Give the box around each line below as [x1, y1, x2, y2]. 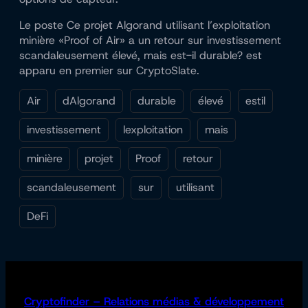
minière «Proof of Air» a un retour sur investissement [19, 33, 281, 48]
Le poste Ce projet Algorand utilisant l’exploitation [19, 18, 270, 33]
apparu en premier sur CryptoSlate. [19, 63, 199, 78]
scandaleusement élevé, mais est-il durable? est [19, 48, 262, 63]
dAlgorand [63, 93, 115, 109]
